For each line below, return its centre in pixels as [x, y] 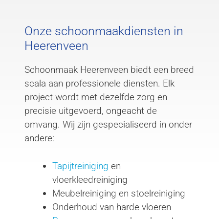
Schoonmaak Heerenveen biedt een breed [109, 70]
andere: [39, 138]
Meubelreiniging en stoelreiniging [119, 193]
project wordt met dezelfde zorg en [96, 97]
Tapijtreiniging [80, 166]
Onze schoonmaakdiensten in [104, 31]
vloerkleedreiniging [90, 179]
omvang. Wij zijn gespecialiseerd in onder [108, 125]
